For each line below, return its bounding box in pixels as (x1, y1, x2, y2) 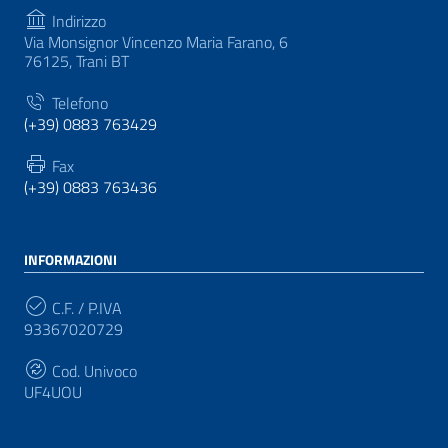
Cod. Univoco (48, 358, 137, 383)
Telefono (48, 90, 108, 115)
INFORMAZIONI (24, 248, 117, 270)
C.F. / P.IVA (48, 295, 122, 320)
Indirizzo (48, 8, 106, 33)
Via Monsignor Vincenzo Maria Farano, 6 (24, 29, 288, 54)
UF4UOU (24, 379, 82, 404)
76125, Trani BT (24, 48, 129, 73)
